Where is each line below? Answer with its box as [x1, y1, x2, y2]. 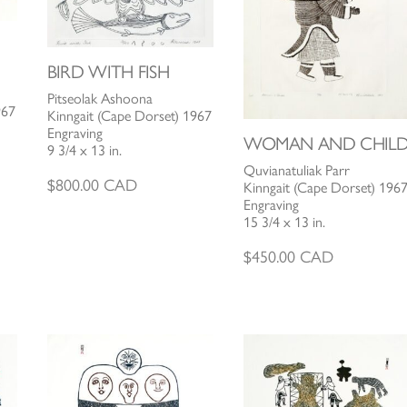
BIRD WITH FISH [46, 60, 170, 83]
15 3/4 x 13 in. [243, 213, 326, 231]
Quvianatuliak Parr [243, 161, 351, 179]
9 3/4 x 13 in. [46, 141, 122, 159]
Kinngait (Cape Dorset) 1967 [46, 106, 212, 124]
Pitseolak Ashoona [46, 89, 153, 107]
